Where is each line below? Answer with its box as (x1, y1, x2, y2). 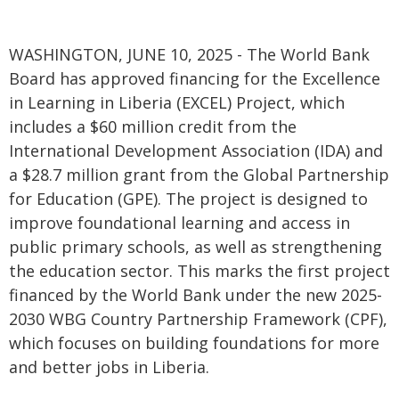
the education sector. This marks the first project (9, 260, 390, 281)
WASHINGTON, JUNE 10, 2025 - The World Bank (9, 44, 370, 65)
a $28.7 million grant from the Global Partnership (9, 164, 389, 185)
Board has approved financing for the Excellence (9, 68, 380, 89)
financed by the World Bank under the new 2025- (9, 284, 382, 305)
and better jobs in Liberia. (9, 356, 209, 378)
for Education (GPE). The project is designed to (9, 188, 368, 209)
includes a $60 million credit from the (9, 116, 297, 137)
